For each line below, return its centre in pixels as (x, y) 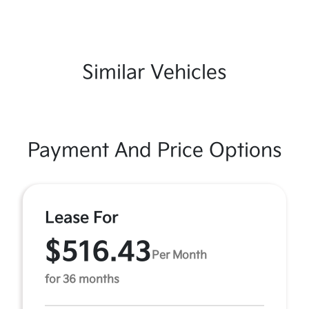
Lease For (82, 218)
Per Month (179, 255)
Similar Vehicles (154, 73)
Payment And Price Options (154, 151)
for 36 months (82, 280)
